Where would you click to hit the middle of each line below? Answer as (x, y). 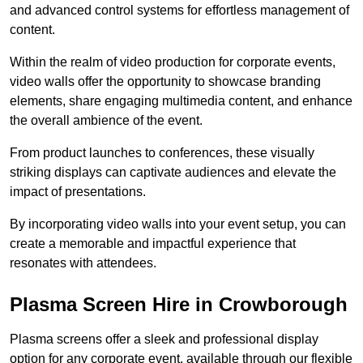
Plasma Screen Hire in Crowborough (179, 305)
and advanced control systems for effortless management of (179, 11)
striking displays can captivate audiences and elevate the (173, 173)
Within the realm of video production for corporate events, (173, 62)
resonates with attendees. (83, 263)
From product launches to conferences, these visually (162, 153)
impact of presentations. (78, 192)
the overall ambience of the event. (106, 121)
